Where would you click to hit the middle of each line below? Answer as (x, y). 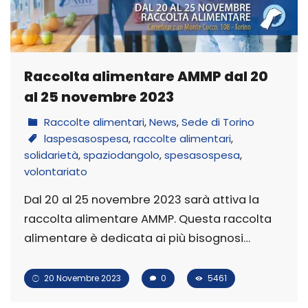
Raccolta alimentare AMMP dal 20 (146, 77)
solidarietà (51, 155)
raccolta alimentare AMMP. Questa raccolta (148, 219)
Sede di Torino (218, 122)
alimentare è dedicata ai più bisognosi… (137, 239)
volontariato (56, 172)
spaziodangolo (121, 155)
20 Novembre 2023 (81, 278)
